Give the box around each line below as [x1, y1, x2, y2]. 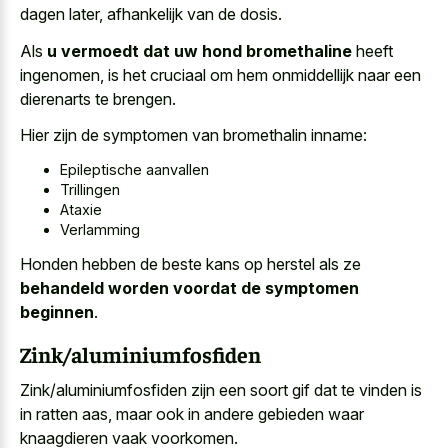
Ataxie [60, 200, 102, 218]
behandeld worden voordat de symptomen [20, 278, 359, 299]
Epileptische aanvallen [60, 160, 209, 178]
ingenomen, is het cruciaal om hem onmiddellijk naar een [20, 64, 421, 85]
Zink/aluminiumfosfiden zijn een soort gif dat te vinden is [20, 380, 422, 401]
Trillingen [60, 180, 120, 198]
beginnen [20, 302, 94, 323]
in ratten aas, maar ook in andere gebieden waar [20, 404, 364, 425]
